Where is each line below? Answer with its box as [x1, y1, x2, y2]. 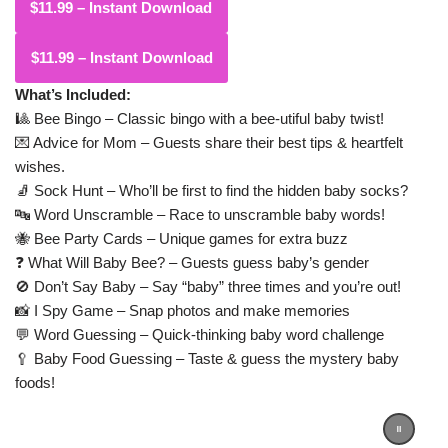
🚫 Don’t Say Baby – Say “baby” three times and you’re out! [15, 277, 401, 295]
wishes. [15, 157, 65, 175]
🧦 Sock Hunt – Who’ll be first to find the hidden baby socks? [15, 181, 408, 199]
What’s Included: [15, 85, 131, 103]
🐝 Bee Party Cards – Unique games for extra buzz [15, 229, 348, 247]
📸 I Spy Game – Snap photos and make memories [15, 301, 350, 319]
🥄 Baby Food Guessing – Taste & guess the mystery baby [15, 349, 399, 367]
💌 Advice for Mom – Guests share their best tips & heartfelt [15, 133, 403, 151]
